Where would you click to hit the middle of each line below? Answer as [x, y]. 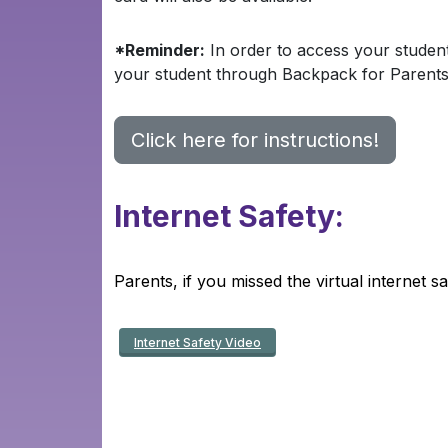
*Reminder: [159, 50]
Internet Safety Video [197, 342]
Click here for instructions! [255, 140]
